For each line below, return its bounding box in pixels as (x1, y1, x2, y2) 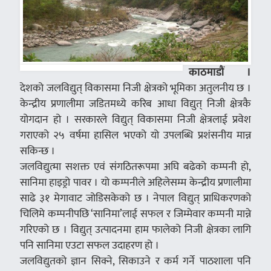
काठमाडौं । (188, 63, 252, 81)
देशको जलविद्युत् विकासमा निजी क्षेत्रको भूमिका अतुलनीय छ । (19, 79, 252, 97)
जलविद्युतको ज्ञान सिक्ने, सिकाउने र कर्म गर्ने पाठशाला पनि (19, 252, 252, 270)
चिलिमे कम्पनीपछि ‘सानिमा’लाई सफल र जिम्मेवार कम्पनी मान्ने (19, 204, 252, 223)
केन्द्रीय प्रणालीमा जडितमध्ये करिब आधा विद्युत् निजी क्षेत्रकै (19, 94, 252, 113)
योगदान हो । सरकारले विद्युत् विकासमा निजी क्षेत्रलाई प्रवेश (19, 110, 252, 128)
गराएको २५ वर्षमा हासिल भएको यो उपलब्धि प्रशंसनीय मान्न (19, 126, 252, 144)
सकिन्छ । (19, 142, 55, 160)
